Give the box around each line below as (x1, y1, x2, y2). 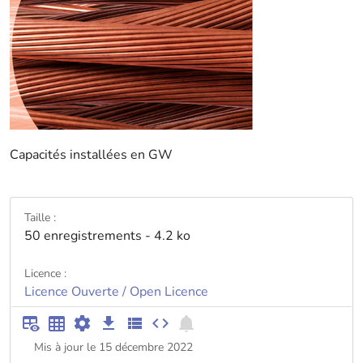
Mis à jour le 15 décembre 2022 (34, 340, 193, 355)
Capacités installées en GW (10, 146, 173, 164)
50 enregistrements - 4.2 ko (24, 227, 190, 245)
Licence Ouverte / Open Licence (24, 283, 208, 301)
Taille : (24, 210, 56, 225)
